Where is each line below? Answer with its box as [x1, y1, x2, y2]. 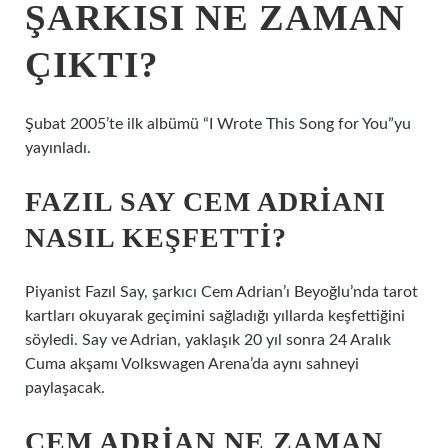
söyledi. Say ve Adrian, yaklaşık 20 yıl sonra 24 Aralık [25, 332, 391, 348]
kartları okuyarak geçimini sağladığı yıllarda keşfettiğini [25, 308, 405, 324]
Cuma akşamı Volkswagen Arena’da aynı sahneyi [25, 356, 359, 372]
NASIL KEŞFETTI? [25, 222, 287, 253]
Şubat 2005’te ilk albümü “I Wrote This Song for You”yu [25, 116, 411, 132]
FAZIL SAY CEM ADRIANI [25, 186, 386, 217]
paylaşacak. [25, 380, 105, 396]
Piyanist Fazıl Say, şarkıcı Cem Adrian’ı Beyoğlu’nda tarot [25, 284, 418, 300]
